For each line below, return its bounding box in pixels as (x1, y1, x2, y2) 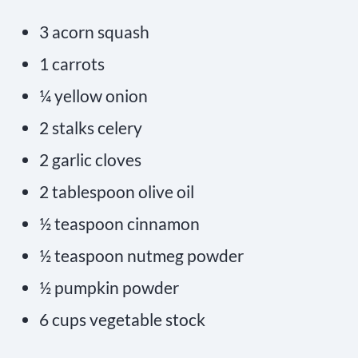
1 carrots (38, 54, 105, 74)
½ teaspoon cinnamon (38, 213, 200, 234)
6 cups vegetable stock (38, 309, 205, 330)
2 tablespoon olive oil (38, 181, 194, 202)
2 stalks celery (38, 117, 142, 138)
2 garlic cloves (38, 149, 141, 170)
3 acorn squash (38, 22, 149, 42)
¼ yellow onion (38, 86, 148, 106)
